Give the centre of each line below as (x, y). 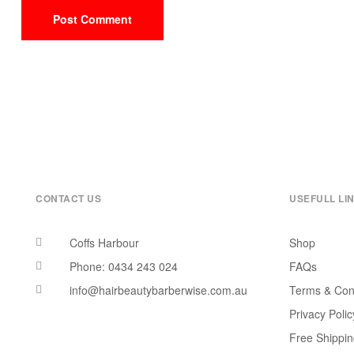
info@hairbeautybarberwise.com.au (158, 290)
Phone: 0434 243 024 (123, 266)
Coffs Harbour (104, 242)
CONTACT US (68, 198)
